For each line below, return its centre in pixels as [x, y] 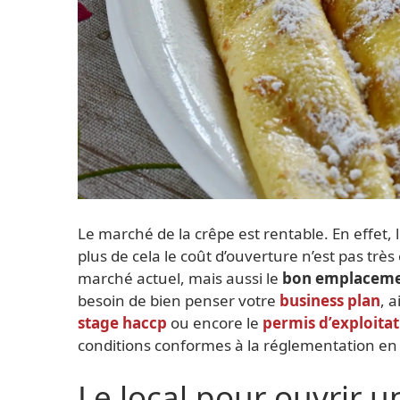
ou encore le [217, 322]
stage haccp [122, 322]
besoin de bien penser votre [179, 300]
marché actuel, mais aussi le [180, 278]
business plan [330, 300]
